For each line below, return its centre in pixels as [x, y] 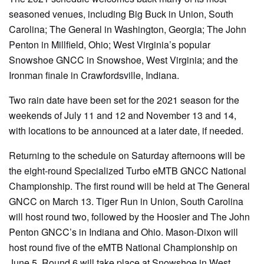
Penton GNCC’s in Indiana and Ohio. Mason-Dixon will [123, 232]
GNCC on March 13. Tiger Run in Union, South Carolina [126, 202]
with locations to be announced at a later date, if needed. [126, 131]
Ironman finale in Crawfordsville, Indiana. [94, 75]
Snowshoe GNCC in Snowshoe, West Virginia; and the [123, 60]
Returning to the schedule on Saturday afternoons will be [127, 156]
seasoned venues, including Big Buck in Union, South [121, 14]
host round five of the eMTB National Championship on [123, 247]
